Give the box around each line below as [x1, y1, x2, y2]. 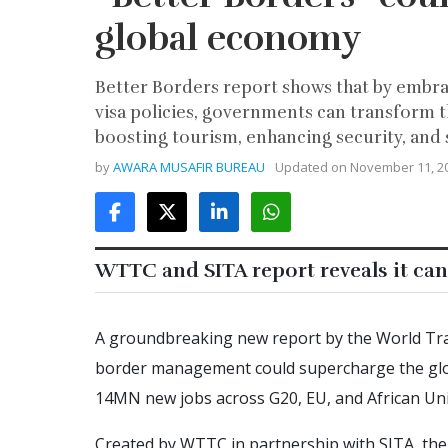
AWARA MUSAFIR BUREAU [113, 158, 265, 176]
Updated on [275, 158, 350, 176]
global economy [95, 16, 361, 60]
